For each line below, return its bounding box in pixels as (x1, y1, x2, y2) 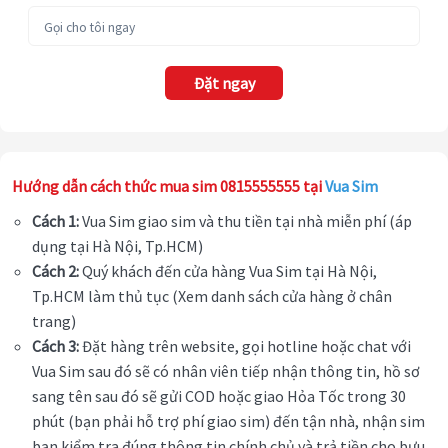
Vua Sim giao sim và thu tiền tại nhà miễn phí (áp (79, 211, 412, 232)
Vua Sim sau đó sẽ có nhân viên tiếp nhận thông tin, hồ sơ (32, 361, 420, 382)
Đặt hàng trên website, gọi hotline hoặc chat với (79, 336, 411, 357)
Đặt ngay (193, 73, 255, 94)
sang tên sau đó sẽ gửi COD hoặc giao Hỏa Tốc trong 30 (32, 386, 406, 407)
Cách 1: (32, 211, 79, 232)
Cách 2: (32, 261, 79, 282)
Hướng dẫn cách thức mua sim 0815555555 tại (12, 176, 325, 197)
